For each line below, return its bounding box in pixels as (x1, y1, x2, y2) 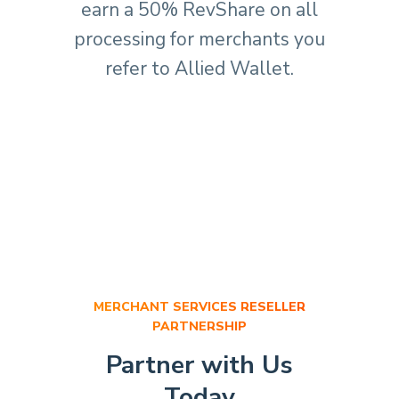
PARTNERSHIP (152, 318, 247, 335)
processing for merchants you (74, 27, 325, 52)
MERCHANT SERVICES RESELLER (94, 298, 305, 315)
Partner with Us (106, 348, 293, 382)
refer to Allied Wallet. (105, 56, 294, 81)
